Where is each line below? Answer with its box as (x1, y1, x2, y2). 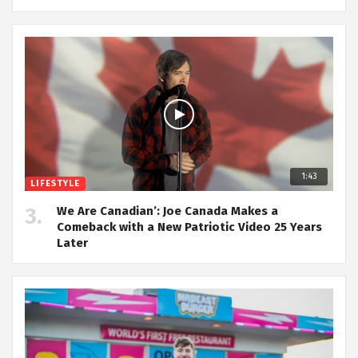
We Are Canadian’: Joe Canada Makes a (57, 204, 278, 219)
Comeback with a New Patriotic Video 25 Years (57, 220, 322, 235)
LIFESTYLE (30, 178, 80, 189)
